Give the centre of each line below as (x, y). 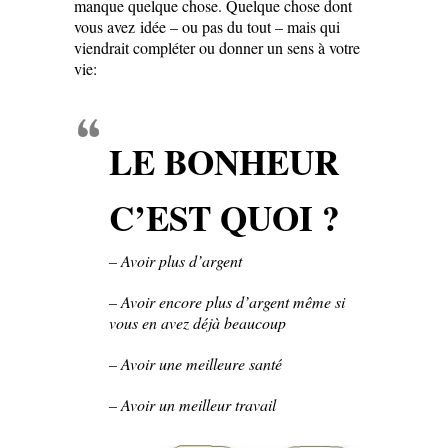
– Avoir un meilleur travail (192, 405)
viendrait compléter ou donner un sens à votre (217, 48)
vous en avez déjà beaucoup (197, 323)
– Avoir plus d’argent (175, 261)
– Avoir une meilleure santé (195, 364)
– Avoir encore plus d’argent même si (227, 302)
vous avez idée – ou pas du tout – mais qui (207, 27)
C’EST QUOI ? (224, 218)
